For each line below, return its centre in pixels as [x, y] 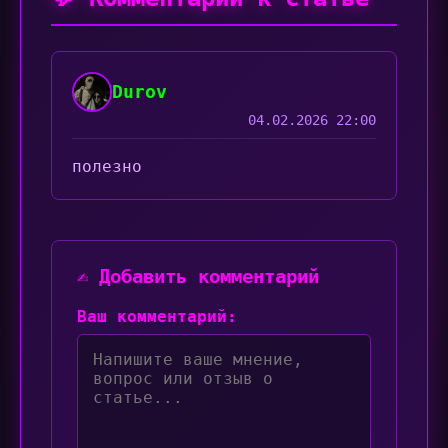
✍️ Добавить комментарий [198, 276]
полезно [107, 166]
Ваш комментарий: [157, 316]
